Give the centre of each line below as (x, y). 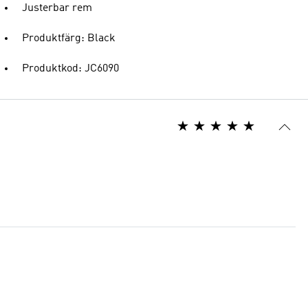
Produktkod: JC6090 (70, 69)
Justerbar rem (57, 8)
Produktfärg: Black (69, 38)
